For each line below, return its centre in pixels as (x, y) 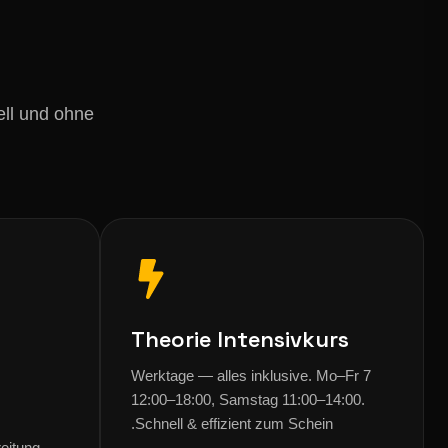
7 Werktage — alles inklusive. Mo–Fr (245, 375)
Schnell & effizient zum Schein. (234, 423)
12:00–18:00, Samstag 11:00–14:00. (248, 399)
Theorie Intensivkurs (240, 339)
